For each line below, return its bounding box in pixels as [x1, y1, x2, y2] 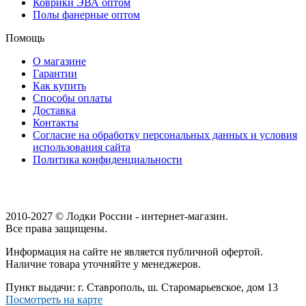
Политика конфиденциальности [33, 153, 182, 165]
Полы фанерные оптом [33, 8, 140, 20]
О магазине [33, 55, 86, 67]
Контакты [33, 116, 79, 128]
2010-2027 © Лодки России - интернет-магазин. [5, 210, 228, 222]
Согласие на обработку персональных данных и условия [33, 128, 297, 141]
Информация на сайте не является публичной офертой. [5, 245, 263, 258]
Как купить [33, 79, 86, 92]
